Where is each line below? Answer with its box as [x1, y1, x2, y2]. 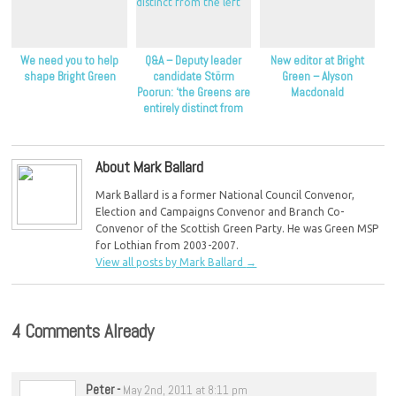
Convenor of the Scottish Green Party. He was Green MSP [95, 222, 379, 234]
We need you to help [20, 53, 119, 69]
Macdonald [290, 85, 344, 101]
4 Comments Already [11, 318, 155, 343]
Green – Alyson [281, 69, 353, 85]
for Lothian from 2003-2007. [95, 239, 240, 251]
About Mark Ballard [95, 157, 204, 178]
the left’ [174, 117, 212, 133]
